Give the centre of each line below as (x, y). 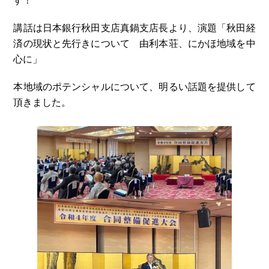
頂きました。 (42, 102)
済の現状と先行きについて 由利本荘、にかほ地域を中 (134, 44)
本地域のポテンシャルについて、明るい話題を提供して (134, 87)
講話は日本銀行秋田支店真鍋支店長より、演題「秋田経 (134, 28)
